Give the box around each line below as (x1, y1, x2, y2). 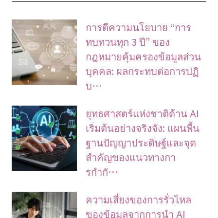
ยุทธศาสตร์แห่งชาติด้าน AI (86, 106, 200, 121)
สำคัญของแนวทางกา (86, 149, 176, 164)
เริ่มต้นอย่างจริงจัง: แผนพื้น (86, 120, 200, 135)
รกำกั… (86, 164, 119, 179)
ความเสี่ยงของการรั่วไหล (86, 191, 192, 206)
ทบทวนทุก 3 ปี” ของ (86, 34, 170, 49)
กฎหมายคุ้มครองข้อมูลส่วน (86, 49, 201, 64)
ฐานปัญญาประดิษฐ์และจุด (86, 135, 197, 150)
